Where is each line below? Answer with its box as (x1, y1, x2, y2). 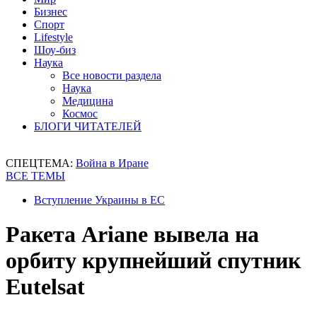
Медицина (62, 95, 113, 107)
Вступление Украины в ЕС (34, 194, 165, 206)
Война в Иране (76, 157, 149, 169)
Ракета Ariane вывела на (6, 221, 259, 248)
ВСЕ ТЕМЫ (6, 170, 65, 182)
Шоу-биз (34, 44, 76, 56)
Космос (62, 108, 98, 120)
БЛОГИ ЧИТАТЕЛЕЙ (34, 120, 142, 132)
